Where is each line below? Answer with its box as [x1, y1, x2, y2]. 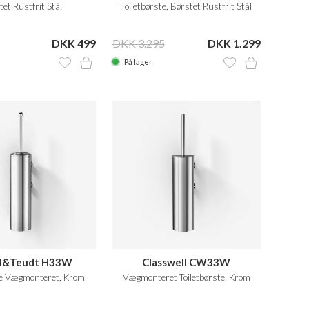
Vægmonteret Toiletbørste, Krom [122, 272, 250, 283]
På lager [122, 57, 152, 66]
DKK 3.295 [112, 36, 165, 50]
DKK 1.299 [208, 36, 261, 50]
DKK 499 [51, 36, 96, 50]
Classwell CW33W [142, 256, 231, 268]
